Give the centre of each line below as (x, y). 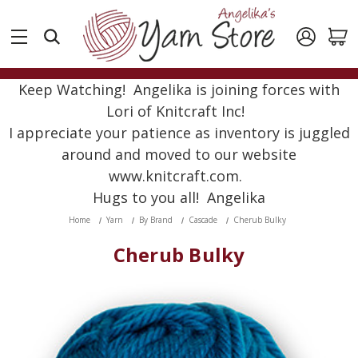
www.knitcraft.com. (179, 176)
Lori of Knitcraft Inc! (179, 111)
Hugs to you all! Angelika (179, 197)
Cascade (203, 220)
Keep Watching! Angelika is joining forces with (179, 89)
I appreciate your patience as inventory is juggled (179, 133)
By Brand (156, 220)
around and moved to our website (179, 154)
